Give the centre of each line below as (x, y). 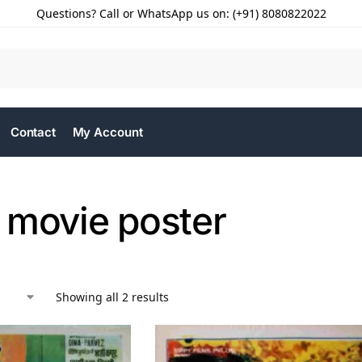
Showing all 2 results (112, 297)
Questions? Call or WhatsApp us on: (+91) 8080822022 (181, 13)
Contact (33, 132)
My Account (107, 132)
